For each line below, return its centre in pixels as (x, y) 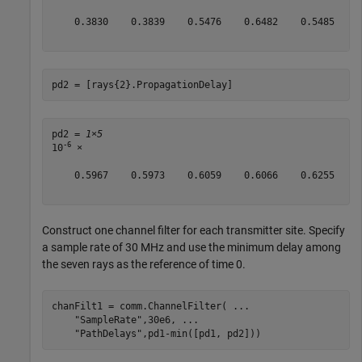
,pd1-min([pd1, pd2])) (201, 333)
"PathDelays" (108, 333)
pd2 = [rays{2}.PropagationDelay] (142, 84)
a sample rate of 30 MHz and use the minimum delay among (192, 247)
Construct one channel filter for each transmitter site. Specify (194, 230)
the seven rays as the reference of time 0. (144, 264)
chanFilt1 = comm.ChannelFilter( (142, 306)
